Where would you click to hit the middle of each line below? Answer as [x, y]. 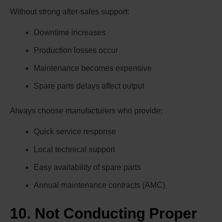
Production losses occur [76, 51]
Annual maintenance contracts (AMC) [99, 185]
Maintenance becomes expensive [93, 68]
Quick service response [75, 132]
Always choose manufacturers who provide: [86, 111]
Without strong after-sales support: [70, 12]
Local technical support [74, 150]
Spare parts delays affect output [89, 86]
